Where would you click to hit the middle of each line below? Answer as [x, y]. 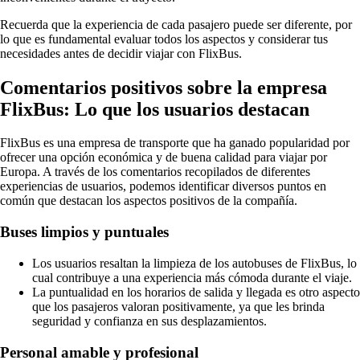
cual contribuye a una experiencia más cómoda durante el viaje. [192, 277]
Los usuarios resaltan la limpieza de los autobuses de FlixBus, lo [194, 263]
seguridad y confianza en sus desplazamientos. [149, 321]
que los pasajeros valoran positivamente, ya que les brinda [178, 306]
